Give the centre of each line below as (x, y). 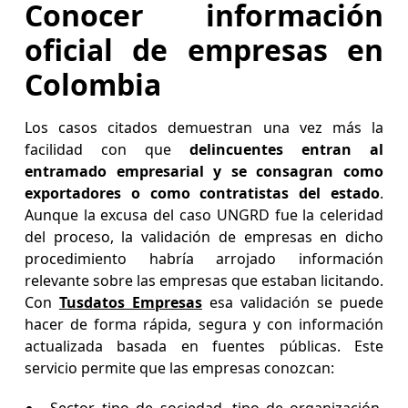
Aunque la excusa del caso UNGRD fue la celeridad (204, 215)
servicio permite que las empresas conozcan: (179, 368)
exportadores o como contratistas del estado (202, 194)
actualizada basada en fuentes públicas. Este (204, 347)
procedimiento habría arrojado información (204, 259)
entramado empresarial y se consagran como (204, 172)
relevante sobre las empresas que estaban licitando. (204, 281)
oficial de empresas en (204, 50)
